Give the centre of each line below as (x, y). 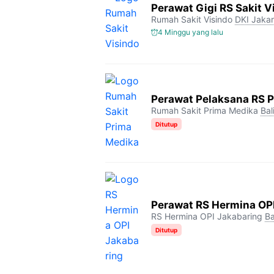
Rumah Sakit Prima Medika (205, 110)
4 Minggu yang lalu (191, 32)
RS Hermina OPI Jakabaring (207, 216)
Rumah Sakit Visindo (192, 19)
